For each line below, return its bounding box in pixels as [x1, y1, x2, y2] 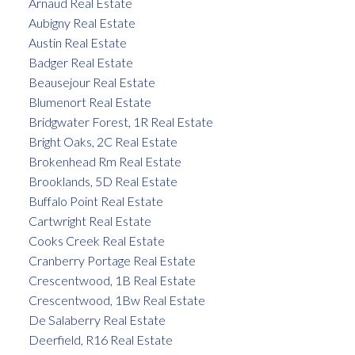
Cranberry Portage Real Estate [28, 253, 196, 269]
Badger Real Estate [28, 55, 133, 71]
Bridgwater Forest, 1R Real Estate [28, 114, 213, 130]
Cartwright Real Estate [28, 213, 151, 229]
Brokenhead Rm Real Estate [28, 154, 181, 170]
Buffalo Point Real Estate [28, 193, 163, 209]
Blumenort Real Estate [28, 94, 151, 110]
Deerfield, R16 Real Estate [28, 332, 173, 348]
